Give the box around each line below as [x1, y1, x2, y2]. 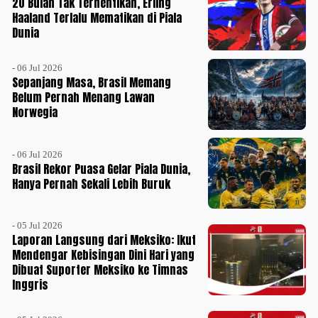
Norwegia [12, 104, 58, 121]
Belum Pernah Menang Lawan [12, 89, 155, 106]
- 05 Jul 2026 [12, 220, 63, 231]
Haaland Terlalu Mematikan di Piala [12, 9, 182, 27]
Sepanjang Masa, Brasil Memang [12, 74, 172, 92]
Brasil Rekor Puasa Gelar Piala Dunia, [12, 160, 191, 177]
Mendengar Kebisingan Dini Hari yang [12, 246, 195, 264]
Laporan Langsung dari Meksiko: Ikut [12, 231, 197, 249]
